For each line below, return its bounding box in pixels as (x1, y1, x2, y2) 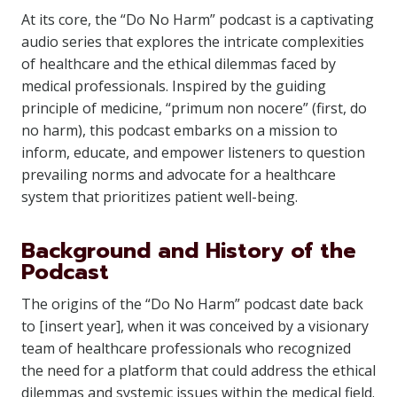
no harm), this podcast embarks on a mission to (21, 121, 338, 140)
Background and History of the (21, 235, 356, 267)
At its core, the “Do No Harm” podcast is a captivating (21, 10, 374, 29)
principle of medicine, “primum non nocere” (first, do (21, 98, 367, 118)
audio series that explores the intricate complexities (21, 32, 364, 51)
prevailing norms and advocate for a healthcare (21, 165, 336, 184)
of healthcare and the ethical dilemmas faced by (21, 54, 336, 74)
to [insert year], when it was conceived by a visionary (21, 316, 369, 336)
